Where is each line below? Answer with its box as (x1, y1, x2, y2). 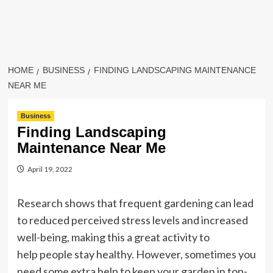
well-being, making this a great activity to (16, 230, 210, 244)
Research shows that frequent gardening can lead (16, 196, 253, 210)
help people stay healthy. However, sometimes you (16, 247, 256, 261)
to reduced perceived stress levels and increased (16, 213, 248, 227)
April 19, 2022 (27, 165, 73, 174)
